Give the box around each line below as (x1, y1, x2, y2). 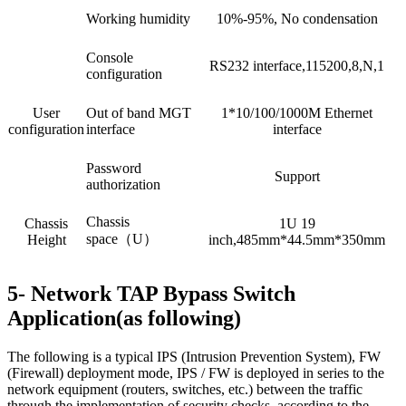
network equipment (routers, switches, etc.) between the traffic (7, 381, 362, 397)
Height (26, 231, 66, 247)
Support (274, 168, 320, 184)
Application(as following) (7, 305, 241, 330)
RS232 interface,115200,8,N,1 (209, 57, 384, 73)
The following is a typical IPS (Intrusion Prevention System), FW (7, 348, 381, 364)
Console (86, 49, 133, 65)
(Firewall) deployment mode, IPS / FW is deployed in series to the (7, 364, 384, 381)
